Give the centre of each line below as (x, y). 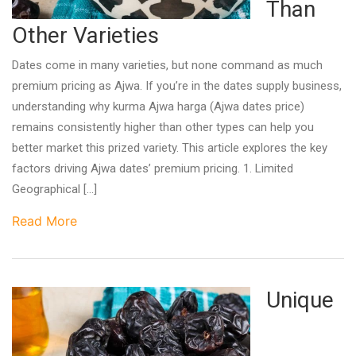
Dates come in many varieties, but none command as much (167, 65)
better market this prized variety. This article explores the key (170, 148)
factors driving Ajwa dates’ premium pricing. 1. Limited (153, 168)
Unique (300, 300)
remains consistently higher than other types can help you (163, 127)
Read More (44, 221)
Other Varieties (85, 35)
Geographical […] (54, 189)
